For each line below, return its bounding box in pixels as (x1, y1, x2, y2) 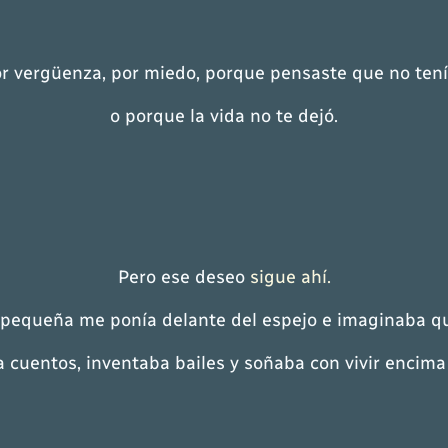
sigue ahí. (249, 266, 331, 288)
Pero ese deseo (117, 266, 250, 288)
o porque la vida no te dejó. (110, 105, 338, 127)
